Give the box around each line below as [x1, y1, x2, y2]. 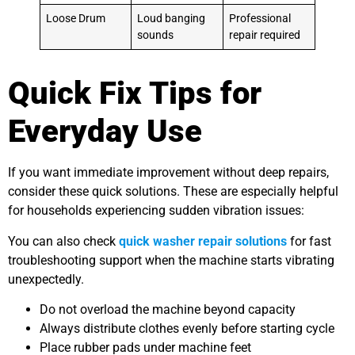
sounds [137, 29, 174, 43]
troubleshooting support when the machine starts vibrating [8, 252, 334, 268]
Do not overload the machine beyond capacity [40, 302, 296, 318]
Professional [229, 12, 292, 26]
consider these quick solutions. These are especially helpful [8, 184, 338, 200]
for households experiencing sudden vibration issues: [8, 203, 304, 219]
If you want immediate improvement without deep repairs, [8, 165, 329, 181]
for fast [287, 233, 331, 249]
